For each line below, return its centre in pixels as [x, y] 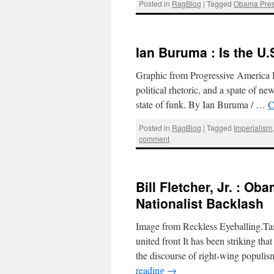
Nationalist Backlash [200, 203]
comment [154, 138]
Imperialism [253, 127]
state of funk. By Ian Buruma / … [202, 104]
